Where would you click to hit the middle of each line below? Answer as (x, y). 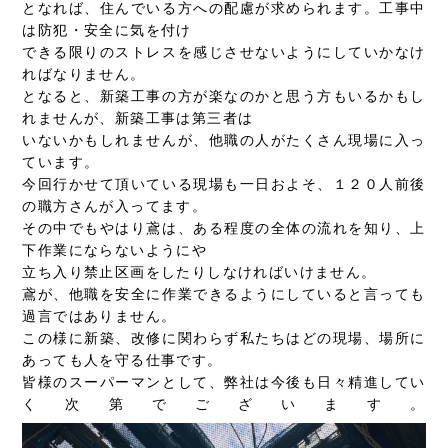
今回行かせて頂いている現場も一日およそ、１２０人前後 (224, 184)
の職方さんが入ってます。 (115, 206)
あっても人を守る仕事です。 (122, 360)
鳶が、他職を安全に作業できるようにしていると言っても (224, 294)
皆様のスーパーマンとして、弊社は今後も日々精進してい (224, 382)
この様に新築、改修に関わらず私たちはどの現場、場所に (224, 338)
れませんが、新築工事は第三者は (138, 118)
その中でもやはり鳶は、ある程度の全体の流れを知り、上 (224, 228)
